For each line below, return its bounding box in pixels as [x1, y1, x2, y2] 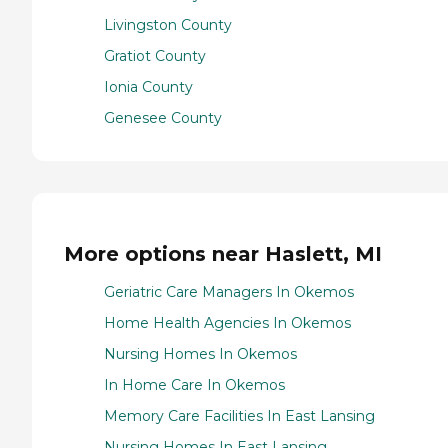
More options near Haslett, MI [64, 241, 382, 266]
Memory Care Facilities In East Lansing [104, 407, 375, 426]
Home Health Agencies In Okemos [104, 314, 351, 333]
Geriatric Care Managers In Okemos [104, 283, 354, 302]
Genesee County [104, 109, 222, 128]
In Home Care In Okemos [104, 376, 285, 395]
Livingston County [104, 16, 232, 35]
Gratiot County [104, 47, 206, 66]
